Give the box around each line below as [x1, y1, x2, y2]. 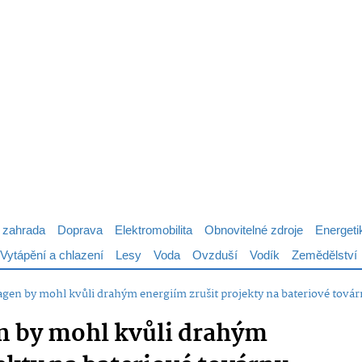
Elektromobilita [115, 221, 192, 241]
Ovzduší [192, 246, 238, 266]
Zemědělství [292, 246, 357, 266]
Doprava [57, 221, 103, 241]
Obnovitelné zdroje [204, 221, 303, 241]
